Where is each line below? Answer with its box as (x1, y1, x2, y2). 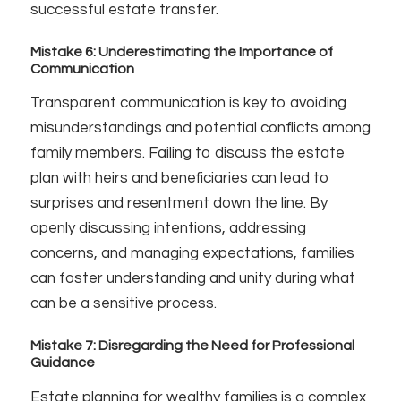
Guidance (30, 355, 95, 371)
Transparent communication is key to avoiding (30, 95, 346, 112)
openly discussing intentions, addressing (30, 220, 306, 237)
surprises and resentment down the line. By (30, 195, 328, 212)
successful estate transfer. (30, 2, 218, 19)
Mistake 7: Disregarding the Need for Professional (30, 338, 354, 354)
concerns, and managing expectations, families (30, 245, 354, 262)
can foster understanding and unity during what (30, 270, 355, 287)
